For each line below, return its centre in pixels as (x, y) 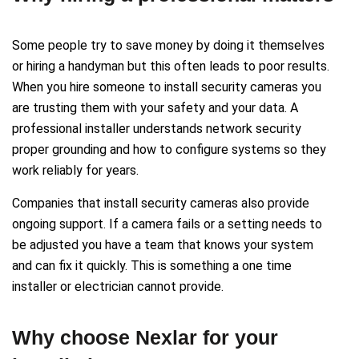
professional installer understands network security (157, 128)
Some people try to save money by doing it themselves (168, 45)
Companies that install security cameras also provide (161, 203)
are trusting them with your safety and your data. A (155, 107)
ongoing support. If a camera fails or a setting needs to (167, 224)
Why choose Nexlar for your (145, 337)
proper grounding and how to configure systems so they (169, 149)
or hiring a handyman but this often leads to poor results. (171, 66)
